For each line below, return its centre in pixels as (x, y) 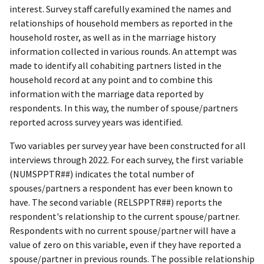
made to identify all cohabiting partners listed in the (115, 66)
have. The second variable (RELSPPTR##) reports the (116, 202)
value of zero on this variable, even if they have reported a (125, 245)
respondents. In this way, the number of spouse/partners (124, 108)
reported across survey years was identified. (96, 122)
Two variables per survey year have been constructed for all (128, 146)
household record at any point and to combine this (111, 80)
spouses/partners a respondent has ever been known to (121, 188)
